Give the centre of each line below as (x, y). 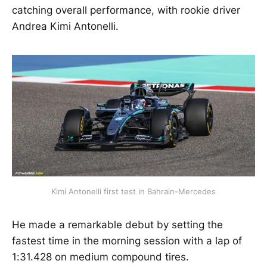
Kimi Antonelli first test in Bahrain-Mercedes (133, 191)
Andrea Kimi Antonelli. (65, 26)
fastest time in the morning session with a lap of (127, 240)
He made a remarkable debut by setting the (117, 224)
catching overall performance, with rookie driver (126, 10)
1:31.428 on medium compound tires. (100, 257)
